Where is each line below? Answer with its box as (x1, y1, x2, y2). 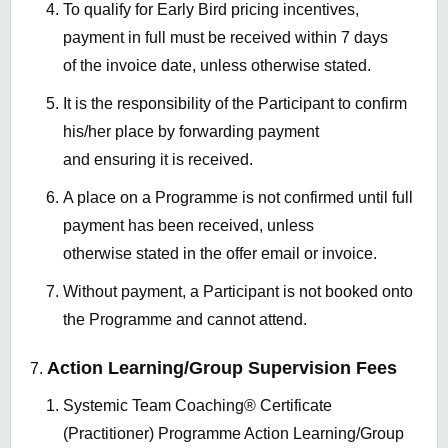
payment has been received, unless (63, 217, 314, 235)
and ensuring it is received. (63, 151, 253, 169)
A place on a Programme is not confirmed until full (63, 189, 413, 207)
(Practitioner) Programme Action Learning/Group (63, 425, 404, 443)
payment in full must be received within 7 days (63, 29, 388, 47)
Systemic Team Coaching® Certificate (63, 397, 332, 415)
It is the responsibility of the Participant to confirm (63, 95, 407, 113)
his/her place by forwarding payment (63, 123, 319, 141)
